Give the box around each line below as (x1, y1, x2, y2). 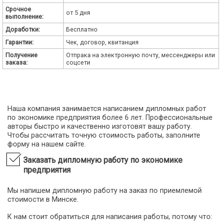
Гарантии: (5, 38, 34, 46)
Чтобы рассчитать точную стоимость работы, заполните (7, 131, 200, 140)
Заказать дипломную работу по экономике (23, 155, 183, 165)
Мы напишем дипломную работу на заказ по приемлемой (7, 186, 202, 195)
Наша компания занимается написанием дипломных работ (7, 104, 206, 113)
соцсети (66, 58, 90, 66)
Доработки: (5, 25, 40, 33)
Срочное (5, 5, 31, 13)
